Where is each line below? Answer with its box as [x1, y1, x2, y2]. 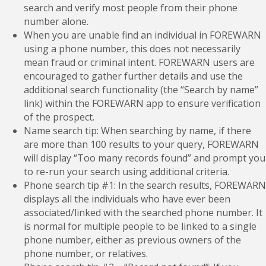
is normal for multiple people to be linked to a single [24, 219, 256, 233]
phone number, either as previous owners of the [24, 233, 241, 246]
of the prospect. [24, 110, 94, 123]
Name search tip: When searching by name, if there [24, 123, 251, 137]
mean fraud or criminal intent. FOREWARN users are [24, 55, 255, 69]
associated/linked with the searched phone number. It [24, 205, 262, 219]
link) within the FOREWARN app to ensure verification [24, 96, 261, 110]
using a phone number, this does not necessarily [24, 42, 240, 55]
